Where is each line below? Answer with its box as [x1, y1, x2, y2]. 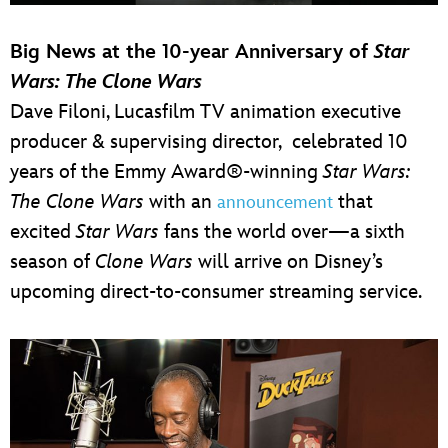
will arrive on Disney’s [193, 250, 383, 275]
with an [144, 190, 217, 215]
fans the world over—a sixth [159, 220, 405, 245]
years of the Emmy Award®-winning [10, 160, 323, 185]
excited [10, 220, 76, 245]
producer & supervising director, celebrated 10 [10, 130, 408, 155]
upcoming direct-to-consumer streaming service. [10, 280, 422, 305]
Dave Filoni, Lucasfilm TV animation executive [10, 100, 401, 125]
